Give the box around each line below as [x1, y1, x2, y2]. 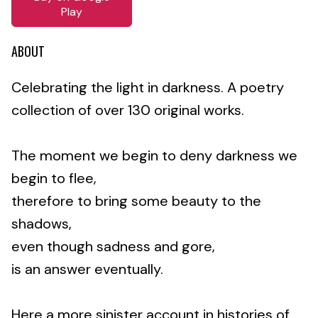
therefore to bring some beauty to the [11, 191, 261, 210]
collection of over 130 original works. [11, 100, 244, 119]
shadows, [11, 214, 72, 233]
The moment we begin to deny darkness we [11, 146, 297, 165]
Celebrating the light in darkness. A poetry [11, 77, 284, 97]
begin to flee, [11, 168, 97, 187]
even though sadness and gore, [11, 236, 215, 256]
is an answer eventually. [11, 259, 163, 278]
